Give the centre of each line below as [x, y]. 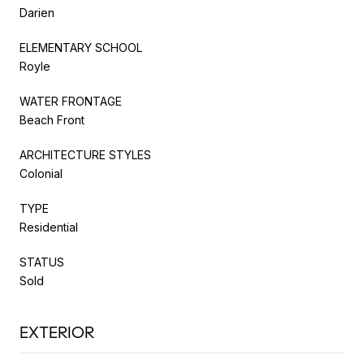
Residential [49, 227]
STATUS [42, 262]
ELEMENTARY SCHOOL [81, 47]
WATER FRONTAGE [71, 101]
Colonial [41, 173]
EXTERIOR [57, 332]
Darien [37, 12]
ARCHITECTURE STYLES [85, 154]
